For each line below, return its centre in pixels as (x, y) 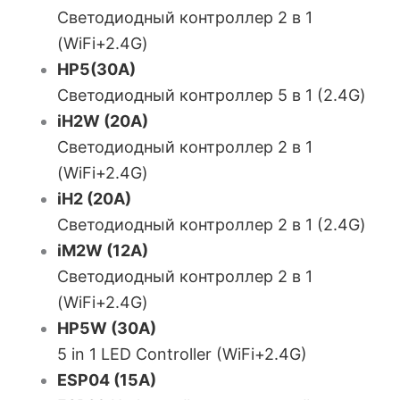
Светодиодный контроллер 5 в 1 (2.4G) (212, 95)
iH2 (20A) (94, 199)
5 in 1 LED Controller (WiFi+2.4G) (182, 354)
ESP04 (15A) (107, 380)
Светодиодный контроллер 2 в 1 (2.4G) (212, 225)
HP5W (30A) (107, 328)
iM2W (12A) (103, 250)
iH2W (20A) (103, 121)
